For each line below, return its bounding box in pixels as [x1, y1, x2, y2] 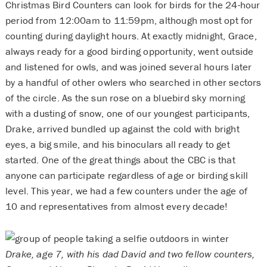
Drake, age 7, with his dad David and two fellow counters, [5, 247, 255, 261]
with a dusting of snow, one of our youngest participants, [5, 107, 250, 120]
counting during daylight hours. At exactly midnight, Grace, [5, 29, 257, 43]
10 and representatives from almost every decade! [5, 200, 228, 213]
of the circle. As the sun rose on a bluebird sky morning [5, 91, 246, 105]
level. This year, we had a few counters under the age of [5, 184, 248, 198]
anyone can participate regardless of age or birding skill [5, 169, 249, 182]
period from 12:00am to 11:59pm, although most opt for [5, 14, 253, 27]
